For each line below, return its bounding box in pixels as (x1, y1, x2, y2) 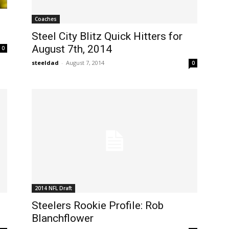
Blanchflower (32, 212, 94, 224)
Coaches (35, 15, 57, 22)
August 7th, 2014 (32, 42, 112, 55)
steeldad (32, 58, 59, 66)
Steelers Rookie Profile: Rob (32, 199, 164, 212)
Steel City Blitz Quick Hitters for (32, 30, 182, 42)
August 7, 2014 (66, 58, 104, 66)
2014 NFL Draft (35, 184, 72, 192)
